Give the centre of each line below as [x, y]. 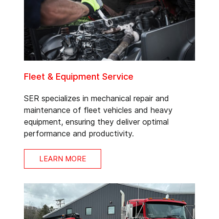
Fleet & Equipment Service [79, 77]
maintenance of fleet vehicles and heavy [98, 110]
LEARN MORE [63, 159]
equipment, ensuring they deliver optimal [96, 122]
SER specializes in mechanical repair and [97, 99]
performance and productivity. [79, 134]
